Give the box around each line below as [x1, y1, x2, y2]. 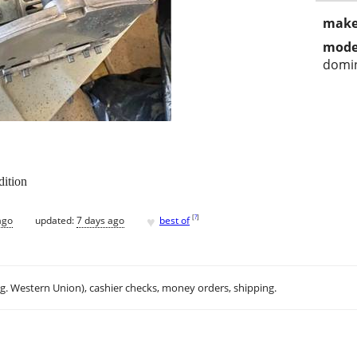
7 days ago [76, 213, 124, 227]
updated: [35, 213, 76, 227]
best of [159, 213, 190, 227]
